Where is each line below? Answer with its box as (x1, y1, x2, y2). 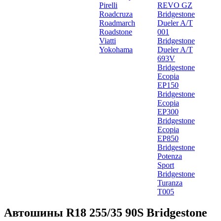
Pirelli (99, 1, 117, 9)
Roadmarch (99, 19, 135, 27)
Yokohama (99, 45, 133, 54)
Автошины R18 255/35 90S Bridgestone (4, 206, 207, 219)
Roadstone (99, 28, 132, 36)
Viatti (99, 37, 116, 45)
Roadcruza (99, 10, 133, 18)
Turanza (157, 179, 183, 187)
